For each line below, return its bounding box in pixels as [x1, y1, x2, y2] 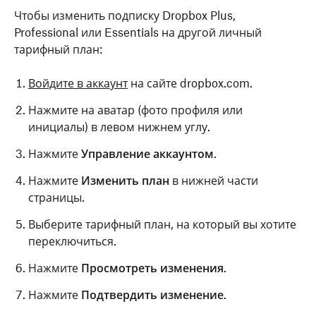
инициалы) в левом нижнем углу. [28, 120, 210, 134]
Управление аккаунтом [81, 147, 214, 161]
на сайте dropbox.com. [128, 76, 253, 90]
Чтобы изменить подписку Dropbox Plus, [14, 8, 236, 23]
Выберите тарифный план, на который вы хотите [28, 217, 296, 231]
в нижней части [169, 174, 258, 188]
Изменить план [81, 174, 169, 188]
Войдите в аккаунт [28, 76, 128, 90]
